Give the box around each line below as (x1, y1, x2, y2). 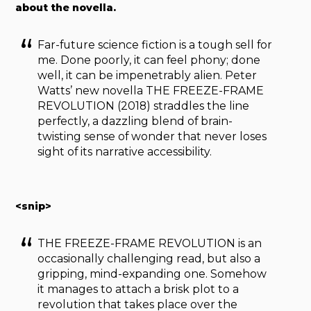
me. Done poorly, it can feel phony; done (37, 53, 261, 67)
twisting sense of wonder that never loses (37, 130, 267, 144)
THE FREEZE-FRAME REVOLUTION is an (37, 237, 262, 251)
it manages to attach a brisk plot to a (37, 283, 239, 296)
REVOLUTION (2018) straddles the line (37, 99, 250, 113)
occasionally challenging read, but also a (37, 252, 261, 266)
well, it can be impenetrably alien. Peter (37, 69, 258, 83)
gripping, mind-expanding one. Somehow (37, 267, 267, 281)
